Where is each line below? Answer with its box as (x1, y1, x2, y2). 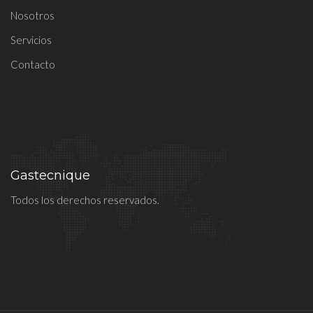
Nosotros (10, 9, 54, 22)
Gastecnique (10, 168, 90, 183)
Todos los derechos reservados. (10, 194, 159, 206)
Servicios (10, 34, 52, 46)
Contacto (10, 58, 55, 71)
